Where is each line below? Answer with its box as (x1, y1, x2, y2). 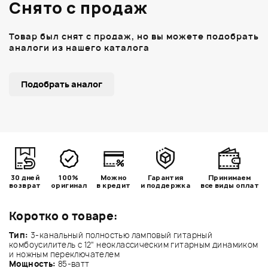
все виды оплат (200, 180, 259, 190)
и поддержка (140, 180, 191, 190)
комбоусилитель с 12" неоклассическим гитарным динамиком (9, 239, 258, 250)
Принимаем (208, 172, 251, 182)
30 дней (10, 172, 40, 182)
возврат (9, 180, 41, 190)
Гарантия (147, 172, 184, 182)
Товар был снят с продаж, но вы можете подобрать (9, 30, 259, 42)
